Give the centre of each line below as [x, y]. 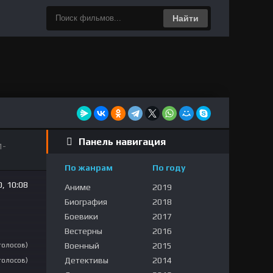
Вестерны [83, 231]
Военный [82, 246]
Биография [86, 202]
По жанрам [89, 168]
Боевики [81, 216]
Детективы [87, 260]
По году [169, 168]
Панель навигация [122, 142]
